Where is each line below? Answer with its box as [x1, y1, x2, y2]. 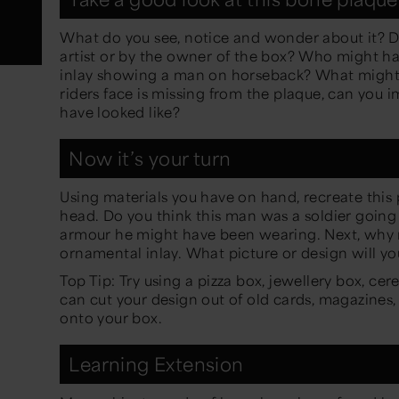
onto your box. [60, 308, 167, 328]
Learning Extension [69, 352, 248, 377]
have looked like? [60, 102, 184, 122]
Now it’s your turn [69, 146, 232, 171]
